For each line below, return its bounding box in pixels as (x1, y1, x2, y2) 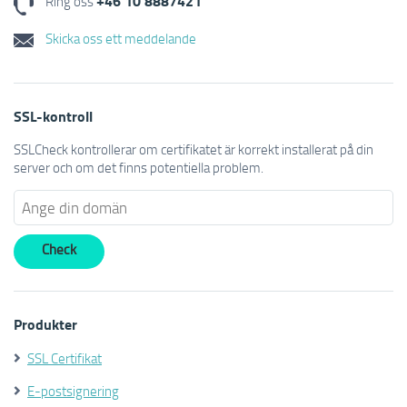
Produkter (14, 313, 77, 334)
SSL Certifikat (27, 349, 102, 367)
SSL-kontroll (14, 105, 93, 126)
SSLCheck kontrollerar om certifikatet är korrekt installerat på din (14, 140, 373, 158)
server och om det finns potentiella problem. (14, 158, 263, 176)
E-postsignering (27, 382, 119, 400)
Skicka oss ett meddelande (43, 28, 196, 47)
